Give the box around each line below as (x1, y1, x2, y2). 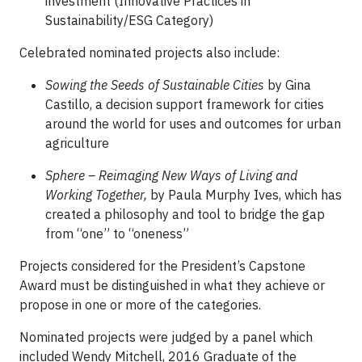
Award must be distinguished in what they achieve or (19, 277, 325, 293)
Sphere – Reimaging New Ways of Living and (45, 167, 297, 183)
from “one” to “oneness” (45, 225, 189, 242)
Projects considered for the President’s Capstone (19, 258, 305, 274)
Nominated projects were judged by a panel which (19, 329, 313, 345)
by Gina (264, 77, 311, 93)
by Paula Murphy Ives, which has (147, 187, 342, 203)
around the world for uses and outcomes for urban (45, 116, 341, 132)
